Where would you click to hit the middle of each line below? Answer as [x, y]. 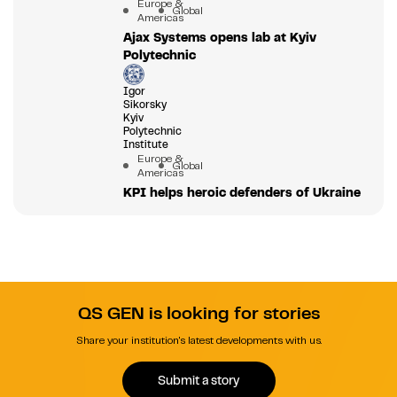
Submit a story [198, 381]
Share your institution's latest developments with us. [198, 340]
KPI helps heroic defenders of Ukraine [241, 192]
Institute [145, 144]
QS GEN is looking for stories [198, 313]
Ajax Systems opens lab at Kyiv [219, 37]
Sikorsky [144, 104]
